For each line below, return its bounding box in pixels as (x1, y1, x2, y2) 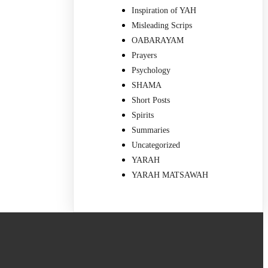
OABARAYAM (132, 35, 184, 45)
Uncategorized (132, 140, 181, 150)
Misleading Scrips (132, 20, 193, 30)
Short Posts (132, 95, 170, 105)
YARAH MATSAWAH (132, 170, 209, 179)
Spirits (132, 110, 154, 120)
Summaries (132, 125, 170, 135)
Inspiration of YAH (132, 5, 197, 15)
